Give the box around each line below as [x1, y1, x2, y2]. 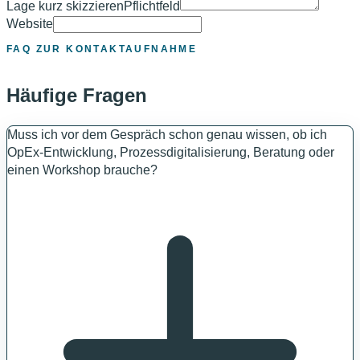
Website [6, 16, 53, 31]
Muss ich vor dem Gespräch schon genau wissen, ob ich [7, 127, 327, 141]
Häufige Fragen [6, 84, 147, 106]
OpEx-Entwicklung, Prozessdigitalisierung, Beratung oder [7, 145, 334, 159]
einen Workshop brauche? [7, 162, 157, 177]
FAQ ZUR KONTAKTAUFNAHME [6, 43, 198, 55]
